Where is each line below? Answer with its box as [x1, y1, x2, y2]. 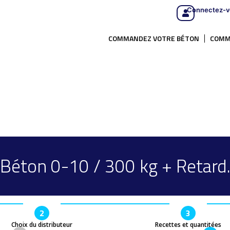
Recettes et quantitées [155, 220, 221, 229]
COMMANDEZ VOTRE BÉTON [108, 33, 199, 44]
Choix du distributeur [11, 220, 72, 229]
